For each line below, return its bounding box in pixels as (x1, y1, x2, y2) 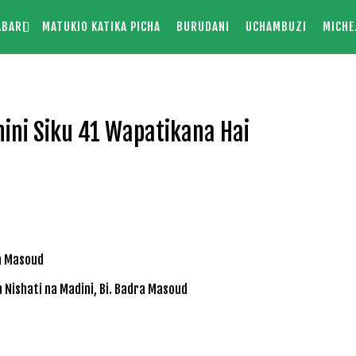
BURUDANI (176, 19, 230, 34)
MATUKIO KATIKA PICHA (41, 19, 161, 34)
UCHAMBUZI (245, 19, 307, 34)
